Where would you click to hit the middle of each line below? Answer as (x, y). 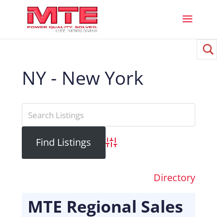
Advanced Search (140, 149)
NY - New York (82, 77)
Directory (175, 177)
